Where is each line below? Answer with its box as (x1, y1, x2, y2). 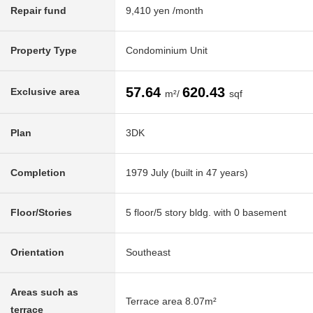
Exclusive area (10, 86, 80, 98)
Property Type (10, 45, 77, 57)
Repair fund (10, 5, 66, 17)
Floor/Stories (10, 207, 72, 219)
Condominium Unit (126, 45, 208, 57)
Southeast (126, 247, 170, 259)
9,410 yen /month (126, 5, 203, 17)
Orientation (10, 247, 64, 259)
